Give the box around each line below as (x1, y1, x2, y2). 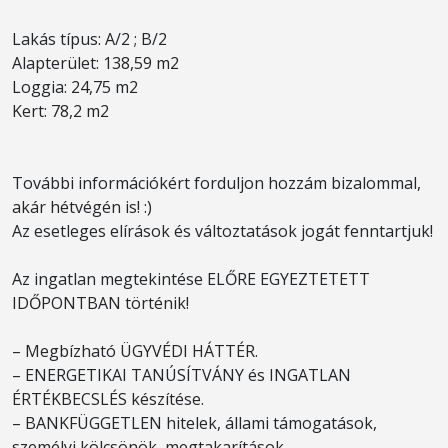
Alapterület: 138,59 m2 (12, 52, 179, 74)
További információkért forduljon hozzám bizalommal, (12, 172, 421, 194)
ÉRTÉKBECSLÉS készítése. (12, 388, 204, 410)
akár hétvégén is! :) (12, 196, 152, 218)
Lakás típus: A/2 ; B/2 (12, 28, 167, 50)
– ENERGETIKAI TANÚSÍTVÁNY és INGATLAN (12, 364, 351, 386)
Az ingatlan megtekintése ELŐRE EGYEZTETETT (12, 268, 370, 290)
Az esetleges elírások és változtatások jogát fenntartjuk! (12, 220, 433, 242)
